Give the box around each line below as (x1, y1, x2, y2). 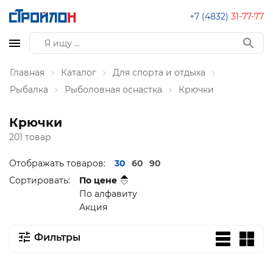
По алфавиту (79, 188, 137, 199)
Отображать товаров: (9, 158, 105, 169)
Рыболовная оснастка (65, 84, 162, 95)
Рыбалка (10, 84, 48, 95)
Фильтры (34, 232, 80, 243)
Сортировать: (9, 175, 70, 186)
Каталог (61, 67, 96, 78)
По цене (79, 175, 117, 186)
